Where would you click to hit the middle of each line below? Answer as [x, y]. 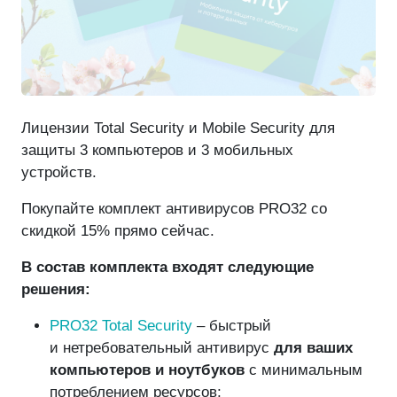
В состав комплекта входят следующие [167, 268]
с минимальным [304, 370]
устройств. [61, 173]
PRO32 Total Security [121, 326]
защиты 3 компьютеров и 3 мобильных [157, 151]
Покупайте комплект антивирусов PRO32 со [174, 209]
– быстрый [232, 326]
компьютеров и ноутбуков [147, 370]
